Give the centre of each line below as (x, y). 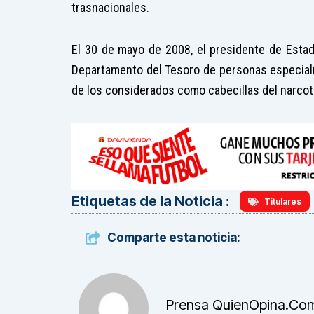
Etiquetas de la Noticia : (150, 202)
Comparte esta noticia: (174, 238)
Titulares (283, 202)
